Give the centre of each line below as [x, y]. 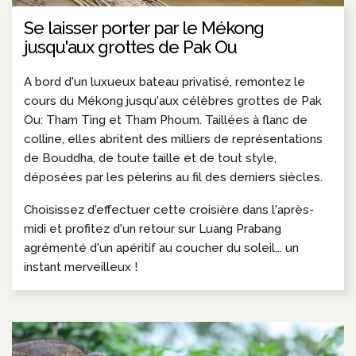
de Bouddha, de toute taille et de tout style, [150, 158]
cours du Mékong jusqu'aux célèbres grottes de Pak [173, 101]
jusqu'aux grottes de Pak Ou [130, 46]
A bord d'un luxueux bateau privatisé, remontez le [164, 81]
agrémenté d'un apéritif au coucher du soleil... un [161, 248]
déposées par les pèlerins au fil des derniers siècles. [173, 177]
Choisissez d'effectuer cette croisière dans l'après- [169, 209]
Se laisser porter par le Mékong [144, 27]
